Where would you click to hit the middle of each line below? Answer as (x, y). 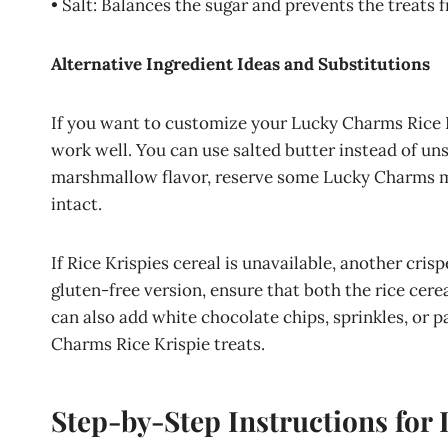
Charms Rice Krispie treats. (158, 343)
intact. (76, 203)
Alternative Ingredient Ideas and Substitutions (240, 63)
